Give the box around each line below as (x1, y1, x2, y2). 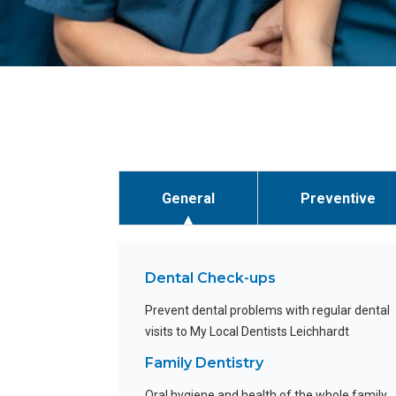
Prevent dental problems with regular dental (145, 303, 391, 318)
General (162, 189, 216, 207)
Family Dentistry (145, 354, 264, 372)
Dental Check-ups (145, 270, 277, 287)
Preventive (300, 189, 376, 207)
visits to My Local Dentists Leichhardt (145, 324, 350, 339)
